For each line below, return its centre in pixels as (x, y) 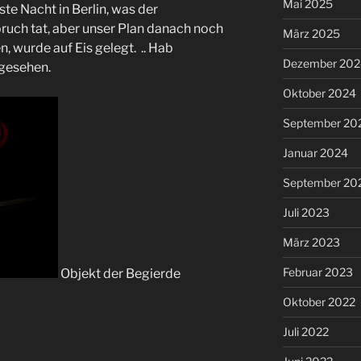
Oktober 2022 (319, 301)
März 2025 (311, 33)
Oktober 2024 (319, 93)
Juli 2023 (306, 212)
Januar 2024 (315, 152)
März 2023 (311, 242)
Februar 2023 (317, 272)
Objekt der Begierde (119, 273)
